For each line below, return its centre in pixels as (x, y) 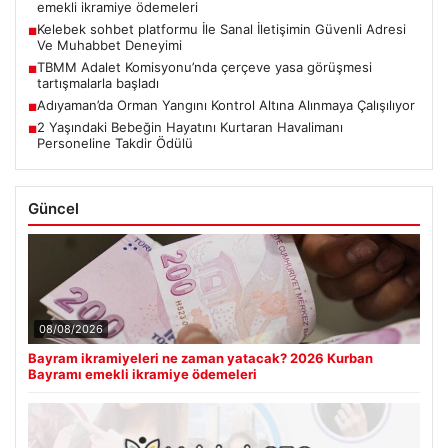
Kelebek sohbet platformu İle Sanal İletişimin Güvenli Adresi (221, 28)
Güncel (53, 208)
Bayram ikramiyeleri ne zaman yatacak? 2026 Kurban (200, 357)
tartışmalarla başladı (98, 82)
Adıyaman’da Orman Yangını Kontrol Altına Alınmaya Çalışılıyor (226, 104)
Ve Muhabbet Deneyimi (109, 44)
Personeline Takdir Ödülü (115, 142)
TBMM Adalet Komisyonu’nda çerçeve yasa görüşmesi (204, 66)
